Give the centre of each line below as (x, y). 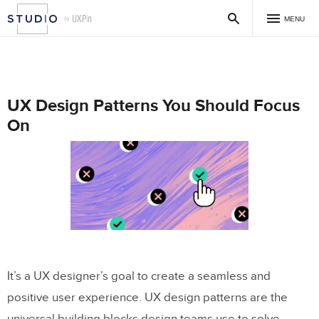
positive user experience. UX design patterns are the (147, 298)
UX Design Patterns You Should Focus (153, 106)
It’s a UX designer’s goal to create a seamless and (139, 276)
